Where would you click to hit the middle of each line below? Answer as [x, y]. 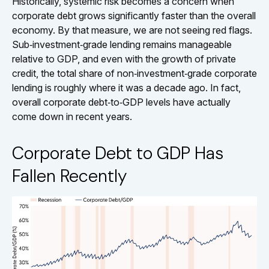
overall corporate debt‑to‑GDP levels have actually [121, 102]
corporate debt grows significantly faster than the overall [134, 15]
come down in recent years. [72, 116]
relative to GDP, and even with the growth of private [124, 59]
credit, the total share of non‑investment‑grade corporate [134, 73]
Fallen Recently [71, 176]
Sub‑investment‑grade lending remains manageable [122, 44]
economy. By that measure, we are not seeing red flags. [132, 30]
